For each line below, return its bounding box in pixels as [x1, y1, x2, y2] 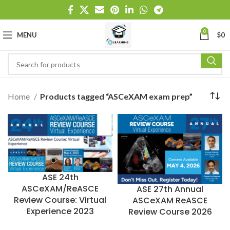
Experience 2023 [26, 205, 94, 218]
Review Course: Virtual [14, 194, 106, 206]
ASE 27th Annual [137, 183, 203, 196]
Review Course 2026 [128, 206, 212, 218]
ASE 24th [42, 171, 79, 184]
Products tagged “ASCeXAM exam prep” [40, 91, 193, 101]
